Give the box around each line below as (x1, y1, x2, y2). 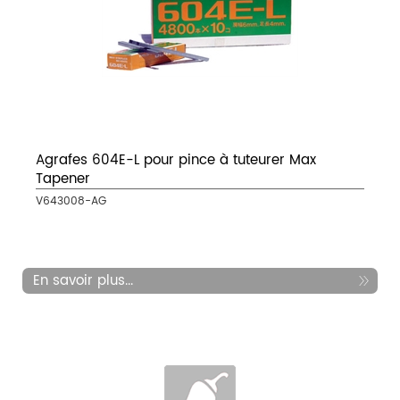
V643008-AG (36, 193, 106, 211)
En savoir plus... (33, 270, 133, 293)
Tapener (36, 168, 90, 191)
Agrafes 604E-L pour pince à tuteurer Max (36, 149, 316, 172)
